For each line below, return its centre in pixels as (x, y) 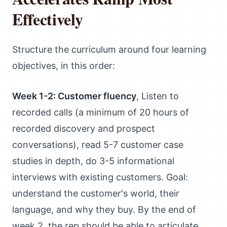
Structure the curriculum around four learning (109, 49)
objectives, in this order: (64, 66)
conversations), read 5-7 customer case (98, 145)
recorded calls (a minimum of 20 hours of (101, 112)
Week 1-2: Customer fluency (74, 96)
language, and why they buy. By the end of (104, 210)
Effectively (48, 19)
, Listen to (158, 96)
